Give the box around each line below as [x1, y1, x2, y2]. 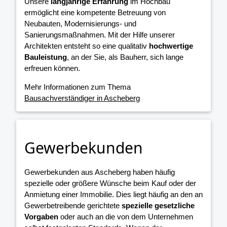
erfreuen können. [24, 64, 80, 73]
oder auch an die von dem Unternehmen [58, 212, 193, 221]
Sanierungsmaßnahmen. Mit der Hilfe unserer [24, 30, 175, 40]
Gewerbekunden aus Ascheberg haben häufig [24, 167, 175, 176]
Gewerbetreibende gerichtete [24, 201, 122, 210]
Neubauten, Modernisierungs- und [24, 19, 136, 28]
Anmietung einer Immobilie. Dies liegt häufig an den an [24, 190, 203, 199]
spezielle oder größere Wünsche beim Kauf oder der [24, 178, 196, 187]
